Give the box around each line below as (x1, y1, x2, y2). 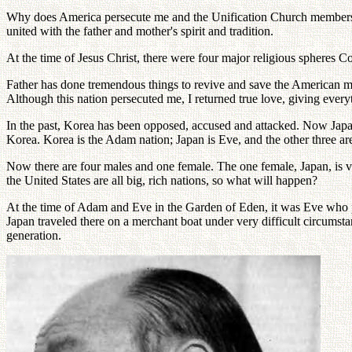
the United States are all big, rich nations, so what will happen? (6, 173, 317, 187)
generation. (6, 228, 61, 242)
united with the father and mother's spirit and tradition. (6, 24, 273, 38)
